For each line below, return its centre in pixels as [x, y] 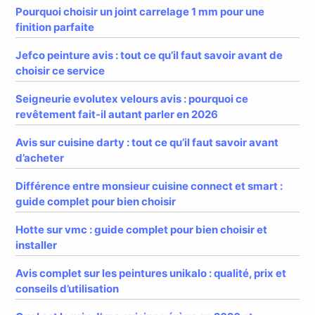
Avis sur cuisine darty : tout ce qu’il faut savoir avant [147, 142]
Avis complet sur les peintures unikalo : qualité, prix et [151, 273]
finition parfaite [55, 27]
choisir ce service [60, 71]
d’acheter [40, 157]
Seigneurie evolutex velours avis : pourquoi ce [132, 98]
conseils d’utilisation [67, 288]
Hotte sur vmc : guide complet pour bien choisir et [142, 229]
